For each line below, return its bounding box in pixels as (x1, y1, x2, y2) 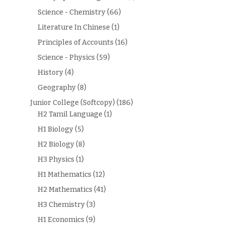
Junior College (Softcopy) (30, 98, 115, 107)
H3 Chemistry (37, 200, 85, 209)
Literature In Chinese (37, 23, 110, 32)
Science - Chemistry (37, 8, 105, 17)
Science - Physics (37, 53, 95, 62)
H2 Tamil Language (37, 110, 102, 119)
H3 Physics (37, 155, 74, 164)
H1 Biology (37, 125, 73, 134)
